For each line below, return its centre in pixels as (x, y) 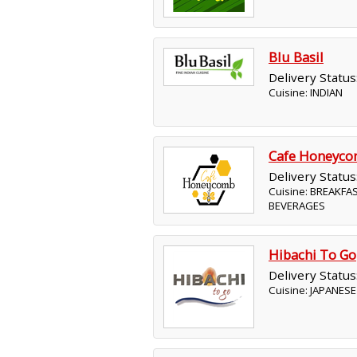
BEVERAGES (297, 206)
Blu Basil (296, 57)
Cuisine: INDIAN (306, 92)
